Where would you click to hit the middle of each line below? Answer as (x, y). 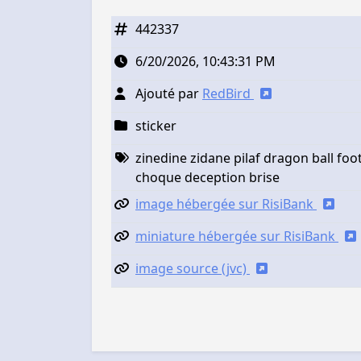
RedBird (228, 93)
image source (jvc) (193, 268)
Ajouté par (169, 93)
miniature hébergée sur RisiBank (237, 236)
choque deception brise (207, 177)
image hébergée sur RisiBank (226, 203)
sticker (156, 125)
